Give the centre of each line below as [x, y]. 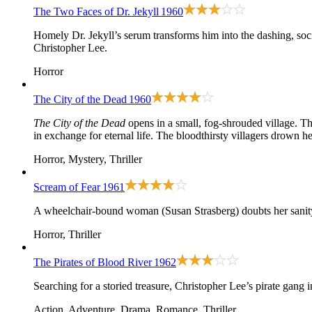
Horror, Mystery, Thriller [88, 159]
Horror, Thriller [67, 235]
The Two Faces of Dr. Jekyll [96, 12]
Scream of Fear [67, 187]
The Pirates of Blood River [93, 263]
